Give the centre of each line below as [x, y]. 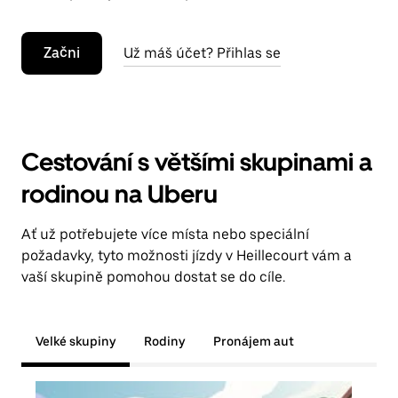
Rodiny [164, 341]
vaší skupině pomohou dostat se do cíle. [153, 277]
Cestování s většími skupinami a [197, 162]
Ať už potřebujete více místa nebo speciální [165, 234]
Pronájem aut [254, 341]
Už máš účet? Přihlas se [202, 53]
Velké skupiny [76, 341]
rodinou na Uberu [119, 194]
